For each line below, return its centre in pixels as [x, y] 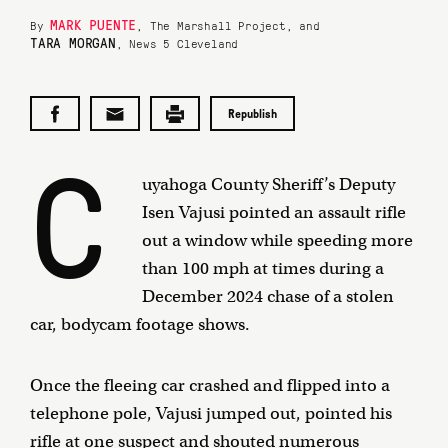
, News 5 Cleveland [177, 42]
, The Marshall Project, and [228, 24]
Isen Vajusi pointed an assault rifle [274, 212]
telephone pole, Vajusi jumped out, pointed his [211, 413]
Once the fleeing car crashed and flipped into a [210, 385]
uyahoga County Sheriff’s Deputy [268, 184]
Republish [252, 113]
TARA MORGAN [73, 41]
